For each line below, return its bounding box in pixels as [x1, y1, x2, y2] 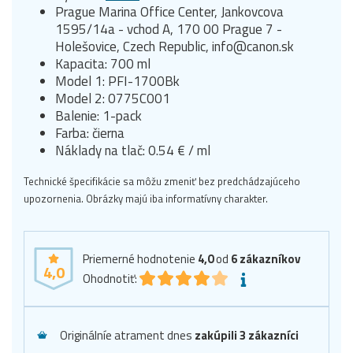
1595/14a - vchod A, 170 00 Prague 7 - [55, 18, 282, 39]
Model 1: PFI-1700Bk [55, 70, 180, 91]
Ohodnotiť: [83, 269, 137, 288]
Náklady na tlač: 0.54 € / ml [55, 139, 210, 161]
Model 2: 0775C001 [55, 87, 170, 109]
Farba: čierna [55, 122, 124, 143]
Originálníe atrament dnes [60, 325, 195, 344]
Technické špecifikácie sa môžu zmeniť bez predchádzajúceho [24, 173, 300, 189]
